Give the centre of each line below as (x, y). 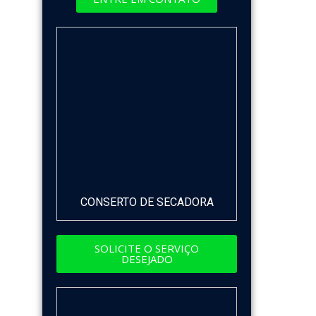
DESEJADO (147, 259)
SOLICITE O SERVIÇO (147, 248)
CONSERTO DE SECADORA (147, 202)
